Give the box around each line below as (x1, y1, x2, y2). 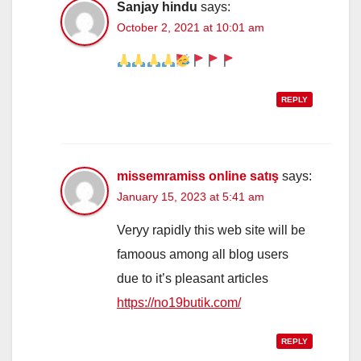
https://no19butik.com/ (117, 295, 241, 309)
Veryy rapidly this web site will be (117, 222, 305, 237)
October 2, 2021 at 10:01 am (117, 20, 264, 34)
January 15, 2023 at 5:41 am (117, 189, 264, 203)
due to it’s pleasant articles (117, 271, 268, 285)
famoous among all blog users (117, 247, 288, 261)
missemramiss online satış (117, 168, 279, 183)
